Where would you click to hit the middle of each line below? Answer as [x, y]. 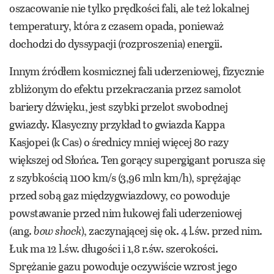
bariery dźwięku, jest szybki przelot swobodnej [118, 107]
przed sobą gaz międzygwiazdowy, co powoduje [120, 195]
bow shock [57, 231]
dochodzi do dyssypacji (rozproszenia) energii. [116, 44]
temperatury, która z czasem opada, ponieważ [117, 26]
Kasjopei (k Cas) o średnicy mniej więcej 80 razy [119, 142]
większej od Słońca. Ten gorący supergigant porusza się [137, 160]
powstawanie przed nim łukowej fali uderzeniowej [126, 213]
